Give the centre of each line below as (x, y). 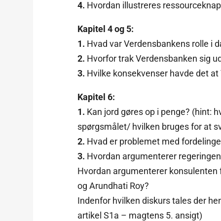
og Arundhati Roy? (113, 185)
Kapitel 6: (96, 97)
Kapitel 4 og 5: (106, 29)
